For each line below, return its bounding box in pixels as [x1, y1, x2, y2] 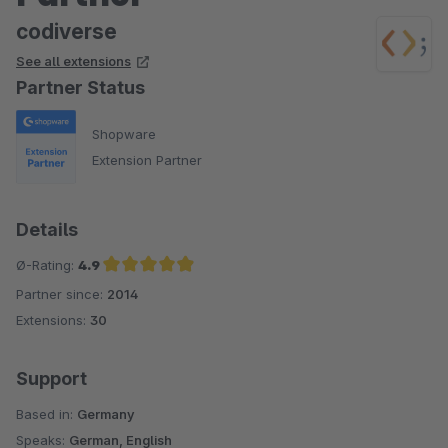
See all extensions [16, 53, 131, 70]
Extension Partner [92, 152, 202, 169]
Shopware [92, 126, 156, 143]
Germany [77, 405, 135, 422]
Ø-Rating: [16, 256, 78, 273]
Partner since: [16, 285, 107, 302]
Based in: [16, 405, 77, 422]
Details [16, 218, 78, 240]
